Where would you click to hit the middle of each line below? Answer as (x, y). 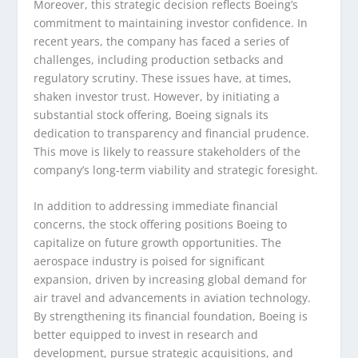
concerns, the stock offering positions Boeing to (161, 224)
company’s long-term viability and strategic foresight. (176, 169)
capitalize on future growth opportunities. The (158, 242)
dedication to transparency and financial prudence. (172, 133)
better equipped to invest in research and (146, 334)
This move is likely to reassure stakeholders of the (167, 151)
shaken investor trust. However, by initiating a (157, 96)
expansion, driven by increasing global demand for (171, 279)
